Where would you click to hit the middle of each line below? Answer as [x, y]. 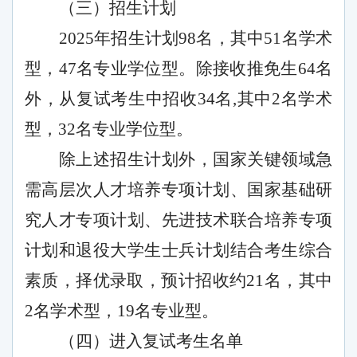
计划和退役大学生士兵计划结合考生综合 [178, 251]
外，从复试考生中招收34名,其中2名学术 [178, 99]
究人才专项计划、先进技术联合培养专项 [178, 220]
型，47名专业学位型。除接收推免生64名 [178, 69]
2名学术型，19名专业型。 [122, 311]
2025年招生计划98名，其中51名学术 [196, 39]
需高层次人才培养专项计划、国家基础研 [178, 190]
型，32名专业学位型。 [109, 129]
